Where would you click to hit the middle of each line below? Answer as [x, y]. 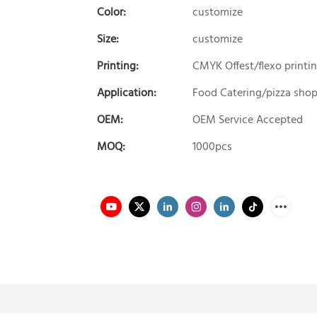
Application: [127, 93]
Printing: [118, 66]
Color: [111, 12]
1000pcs [212, 147]
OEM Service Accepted [248, 120]
